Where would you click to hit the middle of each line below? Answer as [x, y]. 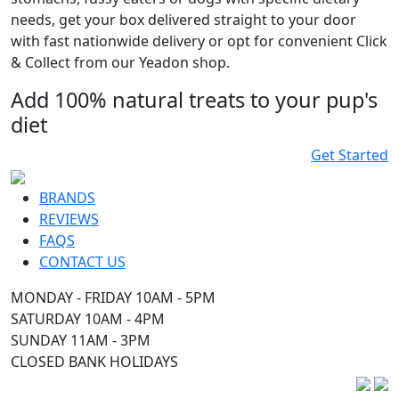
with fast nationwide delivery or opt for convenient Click [199, 41]
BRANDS [67, 197]
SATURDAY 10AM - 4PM [88, 318]
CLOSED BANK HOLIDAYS [94, 361]
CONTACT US [82, 261]
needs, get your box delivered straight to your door [183, 19]
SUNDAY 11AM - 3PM [81, 340]
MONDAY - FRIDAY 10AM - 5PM [113, 297]
